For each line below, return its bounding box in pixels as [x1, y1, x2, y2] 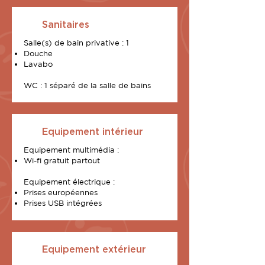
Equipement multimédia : [24, 146, 119, 154]
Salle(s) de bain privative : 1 [24, 38, 129, 47]
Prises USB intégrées [24, 199, 102, 208]
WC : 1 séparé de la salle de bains [24, 81, 151, 90]
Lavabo [24, 60, 53, 69]
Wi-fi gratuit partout [24, 156, 100, 165]
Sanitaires [42, 19, 89, 30]
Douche [24, 49, 53, 58]
